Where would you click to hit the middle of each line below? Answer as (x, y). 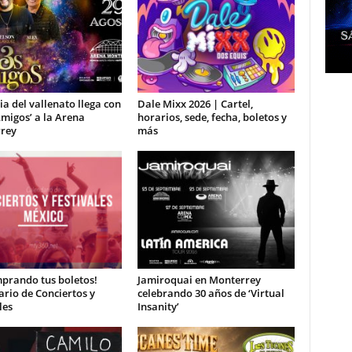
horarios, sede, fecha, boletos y (212, 117)
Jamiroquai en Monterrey (199, 280)
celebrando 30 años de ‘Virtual (211, 293)
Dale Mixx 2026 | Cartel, (195, 104)
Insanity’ (158, 306)
